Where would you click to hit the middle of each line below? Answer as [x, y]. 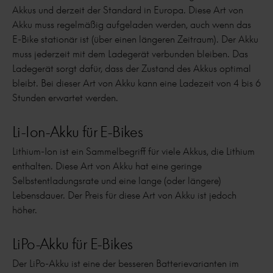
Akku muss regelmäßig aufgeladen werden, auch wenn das [132, 25]
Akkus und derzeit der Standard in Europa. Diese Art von [128, 10]
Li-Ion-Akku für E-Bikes [78, 132]
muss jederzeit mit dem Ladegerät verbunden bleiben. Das [130, 54]
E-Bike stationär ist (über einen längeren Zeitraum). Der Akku [135, 39]
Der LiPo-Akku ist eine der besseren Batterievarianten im [126, 264]
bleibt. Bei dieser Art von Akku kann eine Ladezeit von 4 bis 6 [136, 83]
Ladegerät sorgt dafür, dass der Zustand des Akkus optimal [132, 69]
